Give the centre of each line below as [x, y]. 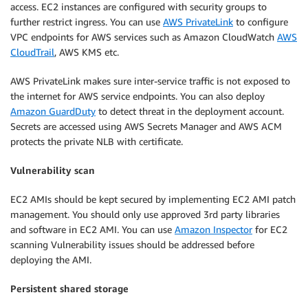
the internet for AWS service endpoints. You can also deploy [137, 96]
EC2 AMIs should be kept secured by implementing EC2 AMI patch [153, 199]
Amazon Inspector [213, 229]
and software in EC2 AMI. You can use [92, 229]
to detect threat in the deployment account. [190, 111]
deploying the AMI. [51, 259]
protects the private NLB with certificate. [97, 141]
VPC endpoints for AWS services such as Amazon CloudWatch [144, 36]
